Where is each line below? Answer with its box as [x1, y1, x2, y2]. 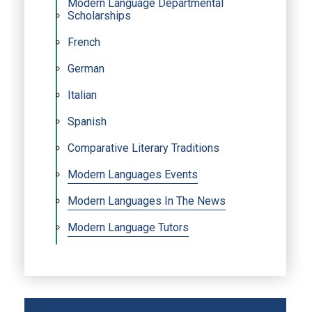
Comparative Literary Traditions [68, 141, 219, 155]
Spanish [68, 115, 107, 128]
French [68, 36, 100, 49]
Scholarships [68, 9, 131, 22]
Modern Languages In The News [68, 194, 226, 208]
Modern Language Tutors [68, 221, 189, 234]
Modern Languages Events [68, 168, 198, 181]
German [68, 62, 104, 75]
